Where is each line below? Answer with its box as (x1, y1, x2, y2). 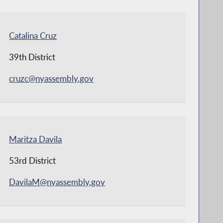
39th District (9, 51, 56, 62)
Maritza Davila (9, 133, 62, 144)
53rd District (9, 155, 56, 166)
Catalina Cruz (9, 30, 57, 41)
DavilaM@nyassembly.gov (9, 176, 106, 187)
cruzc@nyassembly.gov (9, 73, 94, 84)
